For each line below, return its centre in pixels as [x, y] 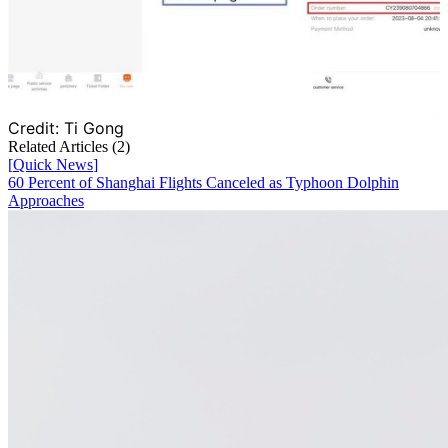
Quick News [53, 164]
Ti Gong [94, 127]
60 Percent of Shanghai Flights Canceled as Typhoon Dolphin [203, 182]
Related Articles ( [62, 146]
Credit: [36, 127]
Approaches [46, 200]
